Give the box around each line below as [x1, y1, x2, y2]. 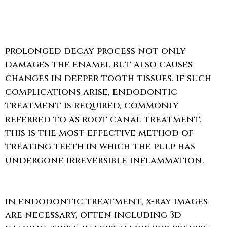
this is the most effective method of [5, 127, 194, 139]
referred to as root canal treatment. [5, 113, 202, 126]
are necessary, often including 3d [5, 209, 181, 221]
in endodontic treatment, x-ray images [5, 195, 208, 208]
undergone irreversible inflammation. [5, 154, 204, 167]
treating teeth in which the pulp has [5, 140, 195, 153]
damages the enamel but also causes [5, 58, 193, 71]
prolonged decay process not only [5, 45, 186, 57]
